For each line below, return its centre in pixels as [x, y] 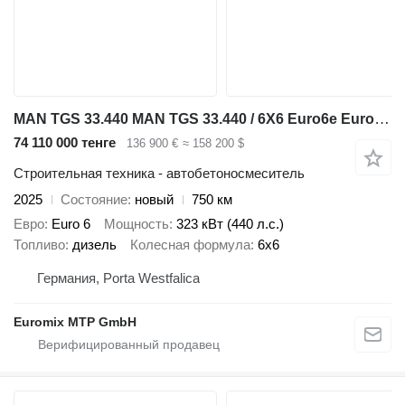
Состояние [94, 200]
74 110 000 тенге [65, 142]
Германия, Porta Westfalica [118, 278]
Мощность [137, 223]
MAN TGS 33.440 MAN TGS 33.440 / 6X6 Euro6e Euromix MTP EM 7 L [382, 118]
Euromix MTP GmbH [75, 322]
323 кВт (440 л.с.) [230, 223]
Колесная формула [190, 244]
